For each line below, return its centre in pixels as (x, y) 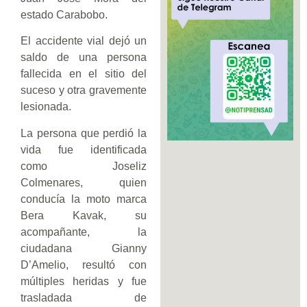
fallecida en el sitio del (84, 74)
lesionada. (46, 107)
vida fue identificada (84, 149)
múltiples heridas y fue (84, 281)
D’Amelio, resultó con (84, 265)
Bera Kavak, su (84, 215)
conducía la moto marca (84, 199)
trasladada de (84, 297)
